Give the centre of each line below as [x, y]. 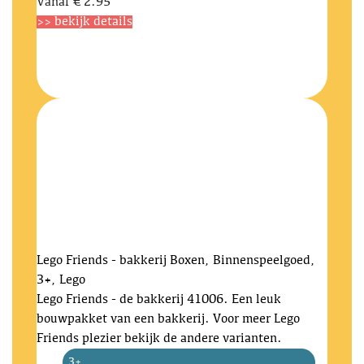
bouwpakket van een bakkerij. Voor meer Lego [168, 319]
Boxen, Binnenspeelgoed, [243, 261]
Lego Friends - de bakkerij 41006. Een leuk [159, 300]
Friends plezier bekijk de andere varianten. [159, 339]
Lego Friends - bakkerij [102, 261]
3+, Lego [61, 280]
